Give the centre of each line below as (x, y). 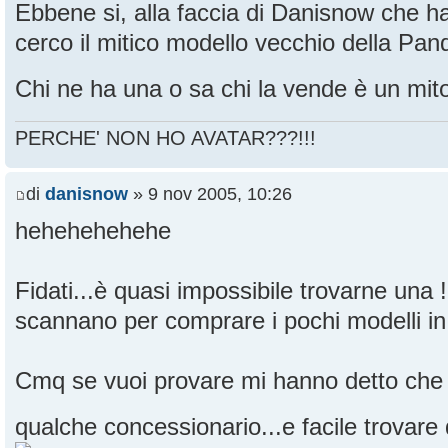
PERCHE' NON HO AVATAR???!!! (165, 138)
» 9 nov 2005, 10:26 (210, 193)
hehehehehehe (93, 230)
